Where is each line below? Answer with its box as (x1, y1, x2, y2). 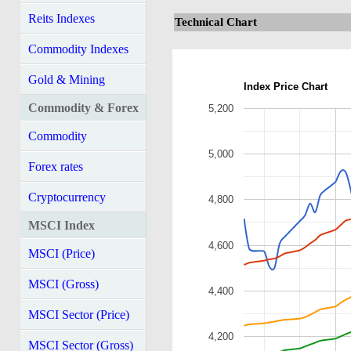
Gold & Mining (27, 73, 105, 86)
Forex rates (27, 160, 83, 173)
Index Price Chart (244, 81, 328, 93)
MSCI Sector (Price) (27, 308, 129, 321)
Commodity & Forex (27, 101, 139, 114)
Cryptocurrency (27, 190, 106, 204)
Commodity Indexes (27, 42, 128, 56)
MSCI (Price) (27, 247, 95, 260)
